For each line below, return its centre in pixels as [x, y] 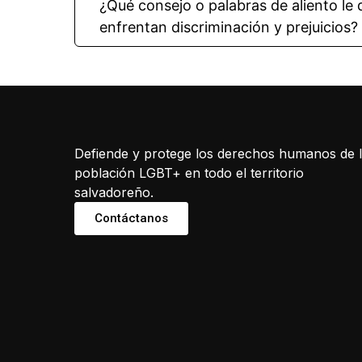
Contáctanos [131, 218]
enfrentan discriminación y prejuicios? [229, 27]
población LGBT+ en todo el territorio [189, 173]
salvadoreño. [114, 192]
